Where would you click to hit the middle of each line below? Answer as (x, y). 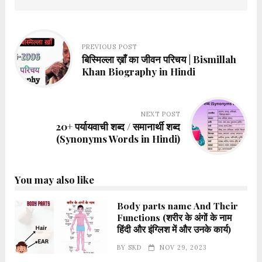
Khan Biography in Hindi (139, 71)
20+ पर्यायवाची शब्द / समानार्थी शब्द (118, 127)
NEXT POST (160, 114)
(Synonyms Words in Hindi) (118, 139)
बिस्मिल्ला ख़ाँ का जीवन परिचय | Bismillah (159, 59)
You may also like (54, 180)
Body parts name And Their (178, 206)
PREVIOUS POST (110, 46)
